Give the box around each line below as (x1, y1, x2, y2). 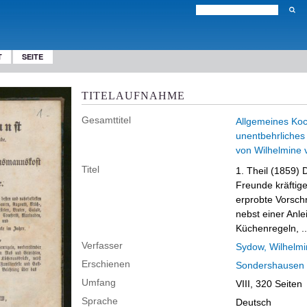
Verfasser (82, 240, 123, 251)
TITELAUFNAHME (82, 89, 185, 101)
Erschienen (82, 258, 130, 269)
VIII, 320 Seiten (236, 278, 302, 289)
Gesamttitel (82, 114, 131, 125)
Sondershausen (236, 260, 304, 271)
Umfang (82, 277, 116, 288)
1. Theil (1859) (236, 165, 302, 176)
